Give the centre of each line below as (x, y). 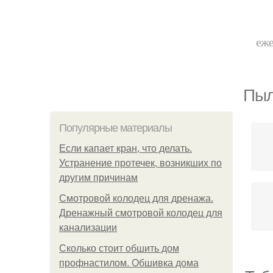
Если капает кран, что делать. (126, 148)
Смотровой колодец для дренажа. (136, 198)
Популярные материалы (115, 128)
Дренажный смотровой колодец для (141, 213)
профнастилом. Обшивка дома (129, 263)
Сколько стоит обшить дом (119, 248)
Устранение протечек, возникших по (140, 163)
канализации (88, 228)
